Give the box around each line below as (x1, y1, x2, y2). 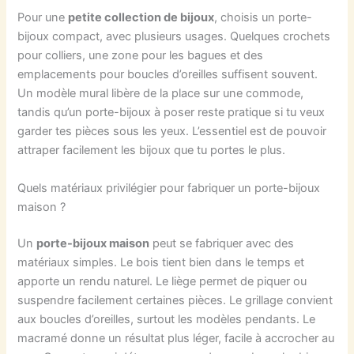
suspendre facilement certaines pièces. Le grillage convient (17, 292, 333, 307)
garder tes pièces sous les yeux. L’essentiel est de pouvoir (17, 124, 327, 139)
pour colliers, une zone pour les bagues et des (17, 48, 264, 63)
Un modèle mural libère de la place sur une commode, (17, 86, 304, 101)
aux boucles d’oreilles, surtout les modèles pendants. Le (17, 311, 316, 326)
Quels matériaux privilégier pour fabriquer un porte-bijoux (17, 180, 321, 195)
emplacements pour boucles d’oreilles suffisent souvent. (17, 67, 318, 82)
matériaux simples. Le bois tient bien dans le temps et (17, 254, 305, 269)
